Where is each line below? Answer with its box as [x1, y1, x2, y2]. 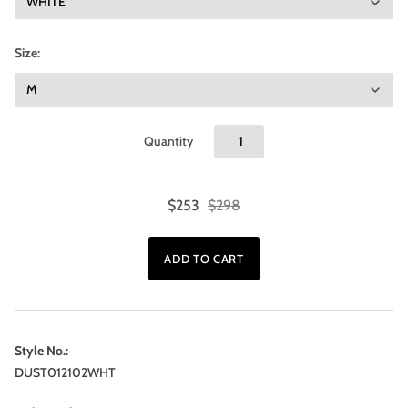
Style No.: [15, 342, 68, 359]
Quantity [144, 133, 193, 149]
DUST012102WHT [15, 364, 116, 381]
